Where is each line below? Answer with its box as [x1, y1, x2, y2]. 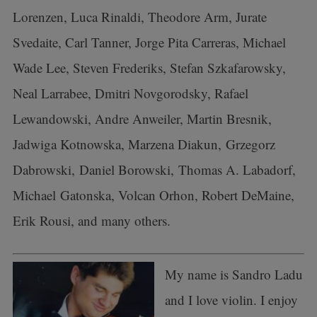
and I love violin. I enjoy [164, 290, 298, 309]
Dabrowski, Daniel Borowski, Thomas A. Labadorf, [12, 161, 296, 178]
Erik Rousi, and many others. [12, 212, 171, 229]
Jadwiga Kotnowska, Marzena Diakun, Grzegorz [12, 135, 275, 153]
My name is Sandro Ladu [164, 265, 303, 283]
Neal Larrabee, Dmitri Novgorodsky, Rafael [12, 84, 248, 102]
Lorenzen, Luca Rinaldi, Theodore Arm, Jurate [12, 8, 267, 25]
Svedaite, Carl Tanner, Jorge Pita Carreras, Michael [12, 33, 286, 51]
